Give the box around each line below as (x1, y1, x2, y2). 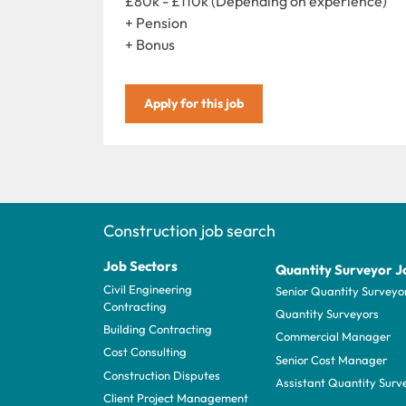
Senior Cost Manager (275, 352, 387, 367)
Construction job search (103, 219, 275, 241)
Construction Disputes (103, 367, 220, 382)
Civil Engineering (103, 281, 192, 296)
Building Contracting (103, 322, 212, 337)
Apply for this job (144, 94, 244, 111)
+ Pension (125, 13, 188, 32)
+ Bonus (125, 34, 175, 53)
